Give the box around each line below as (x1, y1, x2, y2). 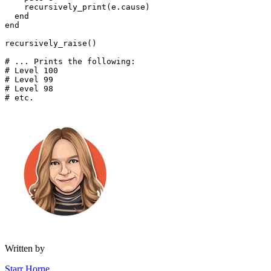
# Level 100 (5, 66, 58, 76)
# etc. (5, 93, 34, 103)
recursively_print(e (5, 2, 116, 12)
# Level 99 (5, 75, 53, 85)
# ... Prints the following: (5, 57, 135, 67)
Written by (5, 243, 45, 254)
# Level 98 (5, 84, 53, 94)
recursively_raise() (5, 39, 97, 48)
